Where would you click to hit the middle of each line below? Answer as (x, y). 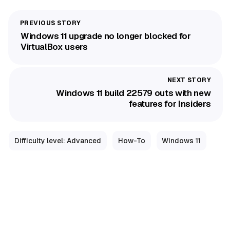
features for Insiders (170, 103)
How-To (131, 141)
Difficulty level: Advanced (57, 141)
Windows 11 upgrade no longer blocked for (106, 36)
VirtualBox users (54, 46)
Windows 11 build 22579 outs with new (133, 93)
